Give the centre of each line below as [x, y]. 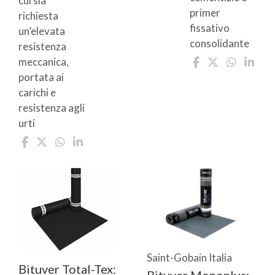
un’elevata [42, 31]
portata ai [41, 77]
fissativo [209, 28]
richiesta [38, 16]
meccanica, [44, 62]
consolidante [219, 44]
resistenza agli [52, 108]
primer [205, 13]
